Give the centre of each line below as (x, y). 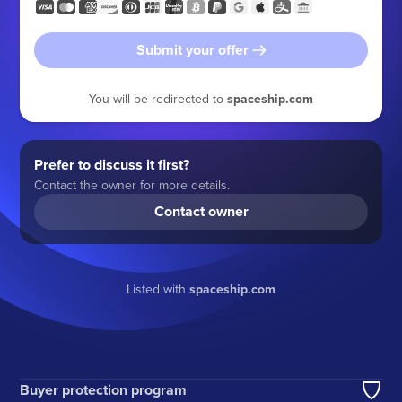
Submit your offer (192, 49)
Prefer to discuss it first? (112, 164)
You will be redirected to (158, 98)
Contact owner (201, 211)
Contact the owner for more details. (132, 184)
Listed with (158, 288)
